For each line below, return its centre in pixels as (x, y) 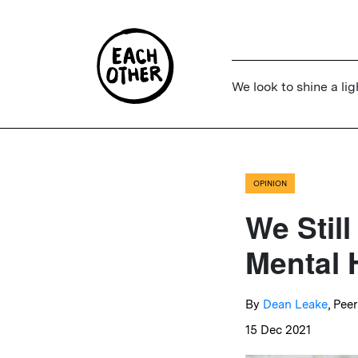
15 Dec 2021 (278, 330)
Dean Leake (295, 304)
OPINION (270, 183)
